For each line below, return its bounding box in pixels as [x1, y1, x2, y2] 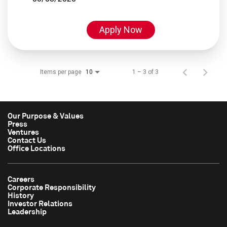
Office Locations [8, 143, 65, 153]
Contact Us [8, 135, 46, 144]
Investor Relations [8, 198, 72, 208]
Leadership [8, 206, 47, 216]
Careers [8, 174, 34, 183]
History [8, 190, 34, 200]
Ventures [8, 127, 39, 136]
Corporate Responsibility [8, 182, 96, 192]
